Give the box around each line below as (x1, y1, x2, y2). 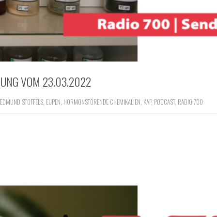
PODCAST (154, 96, 175, 107)
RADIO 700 (178, 96, 203, 107)
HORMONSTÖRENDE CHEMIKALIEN (63, 96, 140, 107)
